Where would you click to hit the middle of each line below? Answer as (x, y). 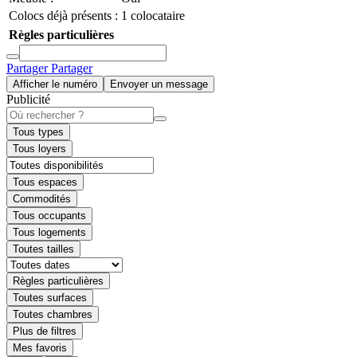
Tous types (38, 132)
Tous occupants (49, 216)
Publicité (28, 99)
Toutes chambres (53, 314)
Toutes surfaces (50, 298)
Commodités (42, 199)
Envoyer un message (159, 84)
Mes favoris (40, 348)
